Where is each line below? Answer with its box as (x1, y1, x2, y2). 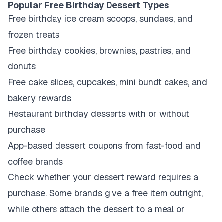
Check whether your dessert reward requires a (8, 171, 198, 183)
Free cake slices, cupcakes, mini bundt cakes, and (8, 76, 207, 88)
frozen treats (8, 29, 59, 40)
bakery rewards (8, 92, 71, 104)
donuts (8, 60, 36, 72)
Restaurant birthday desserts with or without (8, 108, 189, 119)
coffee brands (8, 156, 63, 167)
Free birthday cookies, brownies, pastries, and (8, 45, 191, 56)
